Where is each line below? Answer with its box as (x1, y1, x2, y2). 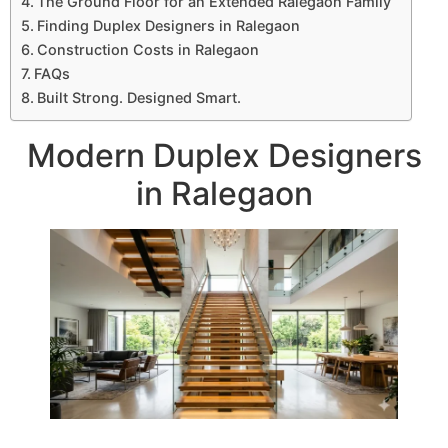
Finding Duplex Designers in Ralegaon (36, 17, 300, 35)
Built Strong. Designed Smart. (36, 89, 241, 107)
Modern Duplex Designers (26, 136, 422, 176)
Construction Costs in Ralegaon (36, 41, 259, 59)
